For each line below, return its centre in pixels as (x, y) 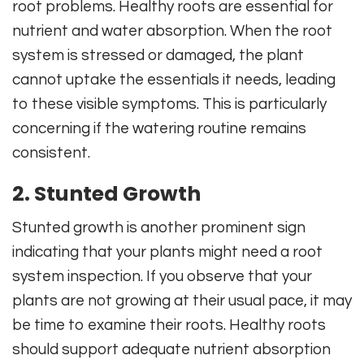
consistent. (51, 152)
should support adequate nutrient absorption (171, 349)
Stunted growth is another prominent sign (159, 227)
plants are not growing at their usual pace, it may (182, 300)
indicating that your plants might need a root (167, 251)
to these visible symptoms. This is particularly (169, 104)
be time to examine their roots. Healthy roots (169, 325)
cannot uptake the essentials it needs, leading (174, 79)
